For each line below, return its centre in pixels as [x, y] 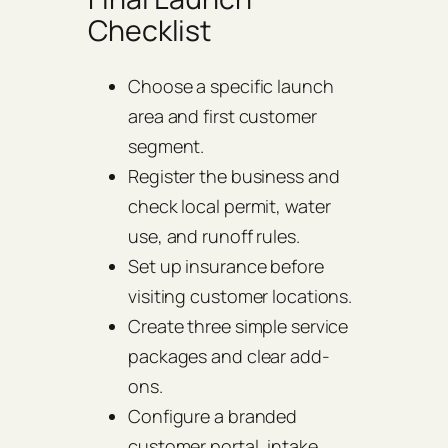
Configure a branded [213, 415]
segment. [166, 145]
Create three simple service [238, 325]
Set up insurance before [226, 265]
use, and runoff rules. [214, 235]
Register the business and [234, 175]
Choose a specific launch [231, 85]
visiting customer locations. [240, 295]
